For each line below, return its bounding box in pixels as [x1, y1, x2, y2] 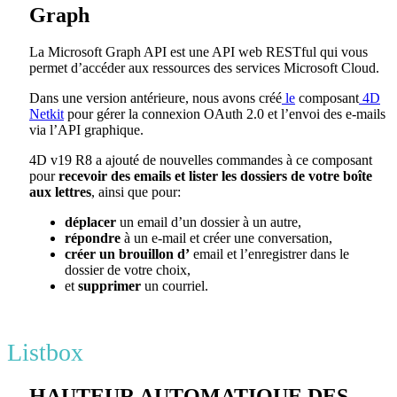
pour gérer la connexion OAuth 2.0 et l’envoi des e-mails [64, 106, 385, 122]
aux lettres [29, 184, 91, 200]
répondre [65, 230, 121, 246]
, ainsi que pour [91, 184, 177, 200]
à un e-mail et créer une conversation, [121, 230, 332, 246]
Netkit [29, 106, 64, 122]
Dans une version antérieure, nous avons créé [29, 90, 282, 106]
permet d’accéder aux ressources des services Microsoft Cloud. [29, 60, 379, 76]
